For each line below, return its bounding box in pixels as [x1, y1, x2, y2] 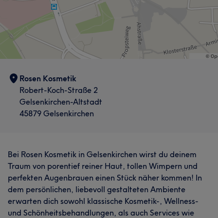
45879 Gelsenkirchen [19, 109, 94, 118]
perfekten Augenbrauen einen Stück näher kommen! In [8, 173, 202, 182]
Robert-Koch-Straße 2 [19, 85, 98, 95]
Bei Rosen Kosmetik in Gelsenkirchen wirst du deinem [8, 149, 197, 159]
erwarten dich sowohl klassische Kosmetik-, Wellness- [8, 196, 199, 206]
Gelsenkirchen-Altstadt [19, 97, 102, 107]
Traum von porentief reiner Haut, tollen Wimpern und [8, 161, 198, 171]
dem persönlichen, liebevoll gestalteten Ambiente [8, 184, 185, 194]
